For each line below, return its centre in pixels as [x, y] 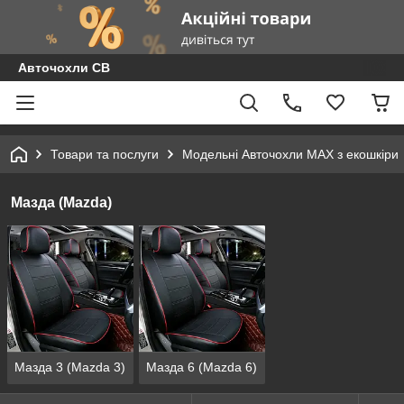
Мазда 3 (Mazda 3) [70, 367]
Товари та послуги [105, 154]
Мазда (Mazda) [61, 202]
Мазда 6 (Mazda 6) [201, 367]
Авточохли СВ [64, 68]
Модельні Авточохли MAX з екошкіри [290, 154]
